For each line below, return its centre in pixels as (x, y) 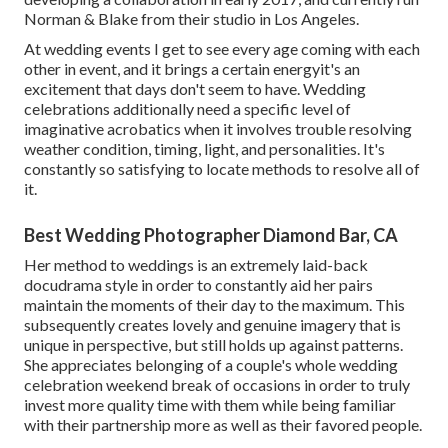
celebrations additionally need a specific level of (187, 108)
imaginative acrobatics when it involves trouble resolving (218, 128)
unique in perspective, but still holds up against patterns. (213, 344)
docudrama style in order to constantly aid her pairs (198, 284)
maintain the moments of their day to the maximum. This (214, 304)
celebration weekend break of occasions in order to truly (217, 384)
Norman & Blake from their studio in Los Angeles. (191, 18)
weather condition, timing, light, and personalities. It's (204, 148)
